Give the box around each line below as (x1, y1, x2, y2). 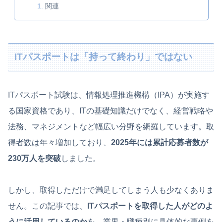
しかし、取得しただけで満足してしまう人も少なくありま (8, 185, 214, 194)
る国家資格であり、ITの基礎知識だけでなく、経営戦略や (8, 106, 213, 115)
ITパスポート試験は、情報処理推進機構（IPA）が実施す (8, 90, 210, 99)
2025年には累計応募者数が (111, 138, 208, 147)
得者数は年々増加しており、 (8, 138, 111, 147)
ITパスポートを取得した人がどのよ (87, 201, 213, 210)
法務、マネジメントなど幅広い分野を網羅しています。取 (8, 122, 214, 131)
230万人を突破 (8, 154, 61, 163)
